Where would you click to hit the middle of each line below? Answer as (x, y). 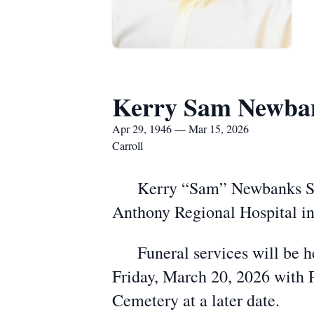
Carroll (128, 145)
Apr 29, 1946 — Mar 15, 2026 (180, 129)
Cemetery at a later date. (196, 300)
